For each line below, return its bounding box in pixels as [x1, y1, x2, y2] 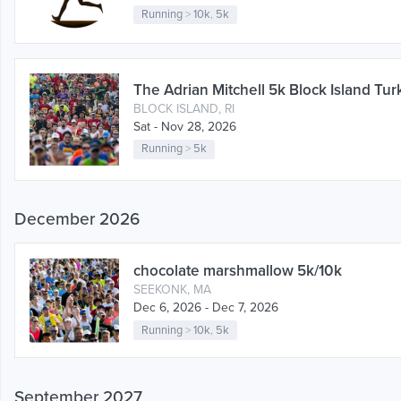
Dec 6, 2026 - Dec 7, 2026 [133, 300, 278, 316]
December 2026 [14, 209, 140, 230]
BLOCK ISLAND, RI [133, 100, 235, 116]
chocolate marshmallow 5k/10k [133, 261, 342, 281]
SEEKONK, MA [133, 282, 211, 298]
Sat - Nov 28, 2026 [133, 118, 236, 134]
